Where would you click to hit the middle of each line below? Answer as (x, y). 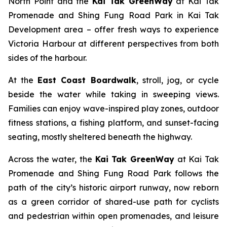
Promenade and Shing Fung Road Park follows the (113, 173)
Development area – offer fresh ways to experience (113, 29)
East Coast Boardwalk (87, 80)
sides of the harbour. (47, 58)
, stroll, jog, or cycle (177, 80)
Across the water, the (52, 159)
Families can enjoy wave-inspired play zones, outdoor (113, 108)
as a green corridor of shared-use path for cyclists (113, 201)
